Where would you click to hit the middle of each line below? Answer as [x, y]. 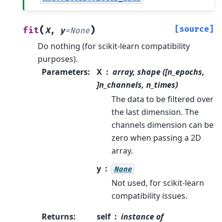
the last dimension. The [155, 112]
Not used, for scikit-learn [158, 183]
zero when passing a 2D [156, 138]
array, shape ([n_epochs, [159, 72]
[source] [194, 29]
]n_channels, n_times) [137, 84]
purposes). [58, 59]
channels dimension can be [163, 125]
